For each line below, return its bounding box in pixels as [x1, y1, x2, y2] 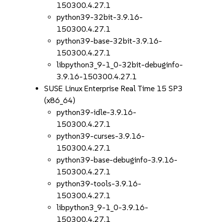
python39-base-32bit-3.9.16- [56, 36, 163, 46]
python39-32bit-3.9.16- [56, 12, 143, 22]
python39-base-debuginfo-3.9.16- [56, 155, 178, 165]
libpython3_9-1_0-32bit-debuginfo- [56, 60, 183, 69]
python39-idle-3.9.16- [56, 108, 137, 117]
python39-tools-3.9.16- [56, 179, 142, 188]
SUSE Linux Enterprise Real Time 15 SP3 [44, 84, 183, 93]
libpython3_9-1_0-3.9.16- [56, 203, 149, 212]
